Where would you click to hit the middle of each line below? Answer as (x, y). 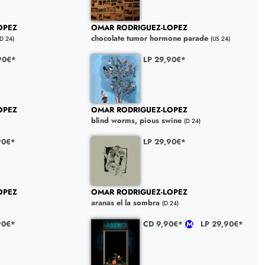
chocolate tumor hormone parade (149, 38)
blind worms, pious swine (136, 121)
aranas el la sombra (125, 203)
